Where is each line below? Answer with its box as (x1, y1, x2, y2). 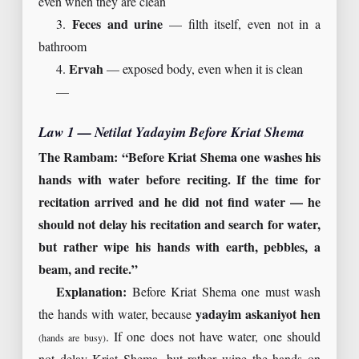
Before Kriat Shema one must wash (127, 285, 321, 301)
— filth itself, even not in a (163, 18, 321, 34)
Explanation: (56, 285, 127, 301)
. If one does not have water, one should (105, 330, 321, 346)
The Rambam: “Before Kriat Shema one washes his (38, 151, 321, 167)
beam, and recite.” (38, 263, 138, 279)
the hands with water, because (38, 308, 196, 324)
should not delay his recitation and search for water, (38, 218, 321, 234)
